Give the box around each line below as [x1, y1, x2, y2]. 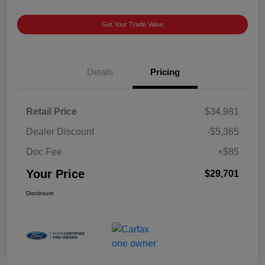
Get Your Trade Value [102, 21, 163, 28]
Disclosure [26, 190, 54, 197]
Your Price [26, 167, 85, 181]
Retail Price [26, 106, 77, 117]
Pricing [150, 67, 180, 77]
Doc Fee [26, 147, 62, 157]
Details [86, 67, 114, 77]
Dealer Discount [26, 127, 94, 137]
